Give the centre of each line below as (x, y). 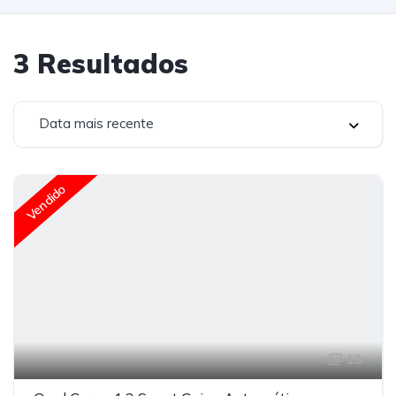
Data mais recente (96, 123)
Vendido (46, 202)
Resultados (109, 64)
